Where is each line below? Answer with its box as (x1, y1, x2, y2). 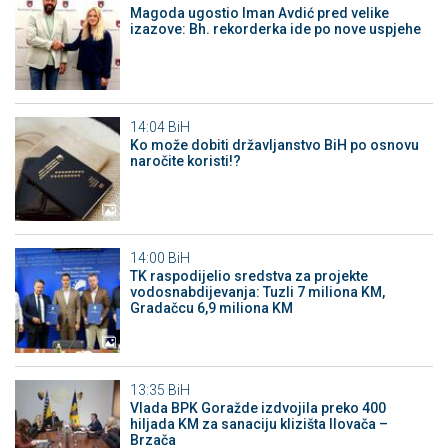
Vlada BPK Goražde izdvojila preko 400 (129, 399, 386, 416)
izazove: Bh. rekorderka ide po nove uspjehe (129, 21, 421, 38)
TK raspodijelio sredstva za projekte (129, 268, 368, 285)
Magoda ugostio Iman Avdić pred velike (129, 5, 389, 22)
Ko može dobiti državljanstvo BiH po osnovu (129, 136, 419, 153)
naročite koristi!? (129, 152, 241, 169)
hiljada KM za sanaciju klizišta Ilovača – (129, 415, 388, 432)
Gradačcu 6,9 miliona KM (129, 300, 293, 317)
